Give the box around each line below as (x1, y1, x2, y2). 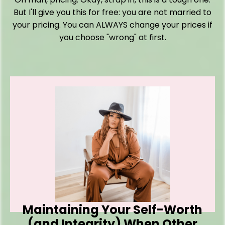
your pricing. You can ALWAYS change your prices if (13, 19, 212, 31)
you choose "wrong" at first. (59, 32, 166, 44)
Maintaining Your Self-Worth (23, 201, 202, 218)
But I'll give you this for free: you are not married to (14, 7, 211, 19)
